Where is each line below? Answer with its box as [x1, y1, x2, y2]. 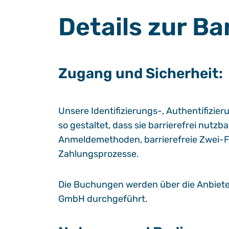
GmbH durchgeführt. [58, 193, 148, 204]
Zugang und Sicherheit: [58, 65, 223, 82]
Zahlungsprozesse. [58, 148, 139, 159]
